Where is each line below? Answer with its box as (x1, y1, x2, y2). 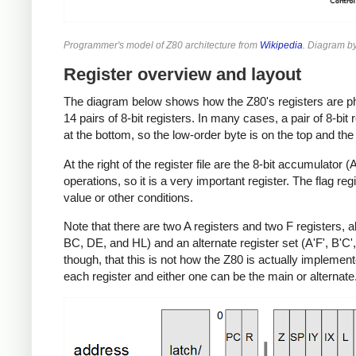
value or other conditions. (64, 190, 193, 204)
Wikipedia (260, 39, 303, 51)
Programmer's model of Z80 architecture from (64, 39, 260, 51)
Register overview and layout (64, 64, 301, 84)
